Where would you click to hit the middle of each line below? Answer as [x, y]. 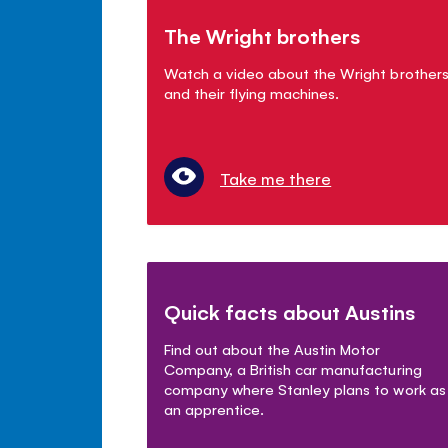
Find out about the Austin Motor [272, 349]
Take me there [276, 178]
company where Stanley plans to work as [305, 389]
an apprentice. [214, 409]
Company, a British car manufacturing [293, 369]
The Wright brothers [263, 36]
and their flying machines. [252, 93]
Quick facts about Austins [290, 312]
